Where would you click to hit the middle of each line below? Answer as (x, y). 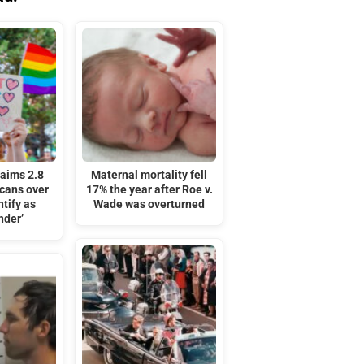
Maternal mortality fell (149, 175)
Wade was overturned (149, 205)
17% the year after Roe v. (149, 190)
